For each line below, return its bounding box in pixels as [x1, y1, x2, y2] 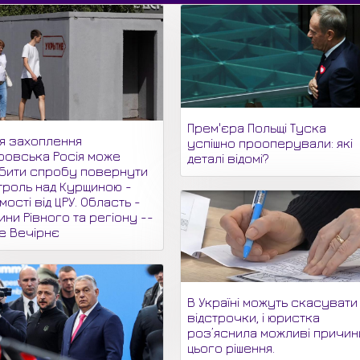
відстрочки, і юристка [187, 310, 321, 325]
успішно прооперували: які [187, 135, 354, 150]
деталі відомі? [187, 150, 270, 166]
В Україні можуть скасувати [187, 295, 358, 310]
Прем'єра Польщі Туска [187, 120, 327, 135]
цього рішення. [187, 341, 276, 356]
